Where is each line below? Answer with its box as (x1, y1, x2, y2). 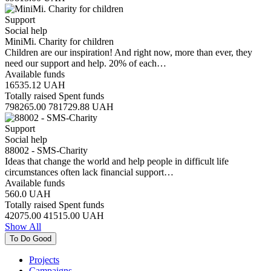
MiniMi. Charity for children (5, 36, 114, 47)
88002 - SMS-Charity (5, 145, 88, 155)
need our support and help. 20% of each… (5, 57, 166, 68)
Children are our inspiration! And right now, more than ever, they (5, 47, 252, 57)
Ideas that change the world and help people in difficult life (5, 155, 229, 166)
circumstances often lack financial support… (5, 166, 174, 177)
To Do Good (10, 233, 51, 243)
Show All (5, 221, 41, 232)
